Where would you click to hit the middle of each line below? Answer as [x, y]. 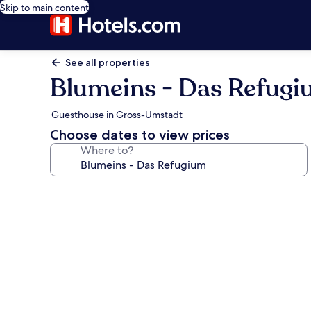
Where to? [107, 150]
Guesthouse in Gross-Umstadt [117, 115]
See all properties [108, 62]
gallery [77, 211]
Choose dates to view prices [140, 135]
